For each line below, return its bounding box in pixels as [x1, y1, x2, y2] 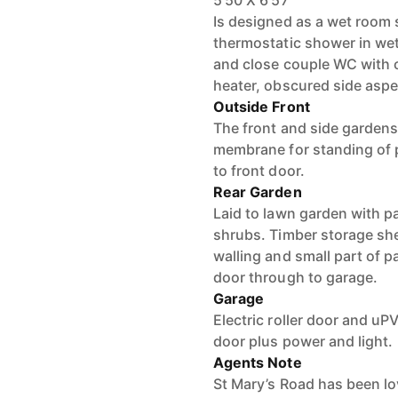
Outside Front [213, 98, 310, 115]
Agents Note [213, 354, 302, 371]
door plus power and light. [213, 332, 394, 350]
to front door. [213, 162, 305, 179]
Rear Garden [213, 183, 302, 201]
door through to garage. [213, 268, 378, 286]
